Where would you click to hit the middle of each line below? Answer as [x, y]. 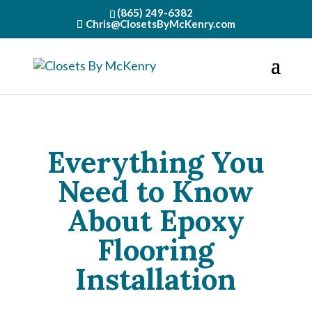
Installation [156, 279]
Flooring [156, 250]
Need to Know [156, 192]
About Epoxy [156, 221]
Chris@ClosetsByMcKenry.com [160, 24]
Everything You [156, 162]
